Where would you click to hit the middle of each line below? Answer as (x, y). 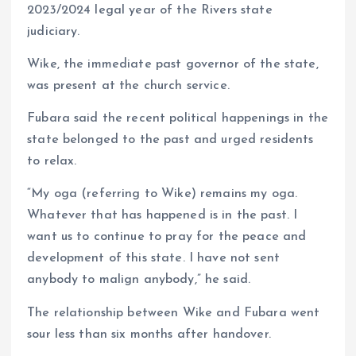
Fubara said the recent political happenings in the (178, 119)
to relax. (52, 162)
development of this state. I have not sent (153, 259)
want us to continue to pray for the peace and (167, 237)
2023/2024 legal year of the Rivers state (150, 11)
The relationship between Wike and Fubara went (174, 313)
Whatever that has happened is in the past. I (163, 216)
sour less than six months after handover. (149, 334)
